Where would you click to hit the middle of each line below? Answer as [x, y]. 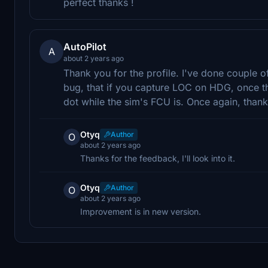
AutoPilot [85, 46]
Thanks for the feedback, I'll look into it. [158, 158]
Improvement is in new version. [141, 211]
